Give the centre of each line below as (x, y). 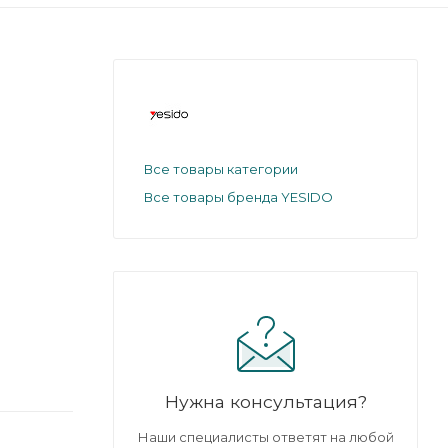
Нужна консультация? (265, 401)
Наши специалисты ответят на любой (265, 436)
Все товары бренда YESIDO (238, 196)
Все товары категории (221, 168)
